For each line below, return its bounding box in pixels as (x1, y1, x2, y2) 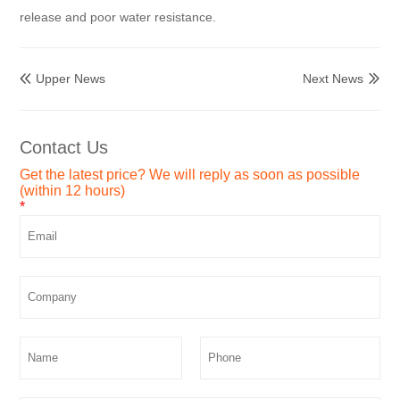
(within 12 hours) (20, 183, 126, 199)
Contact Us (20, 137, 109, 158)
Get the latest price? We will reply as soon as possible (20, 167, 361, 183)
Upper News (36, 71, 106, 86)
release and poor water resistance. (20, 10, 217, 24)
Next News (302, 71, 363, 86)
